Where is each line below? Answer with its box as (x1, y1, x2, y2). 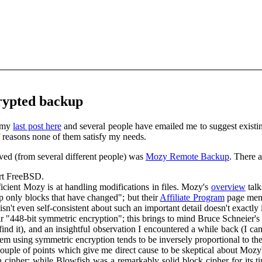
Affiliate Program (160, 192, 225, 202)
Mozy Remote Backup (146, 151, 229, 161)
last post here (13, 120, 61, 131)
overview (211, 181, 246, 192)
